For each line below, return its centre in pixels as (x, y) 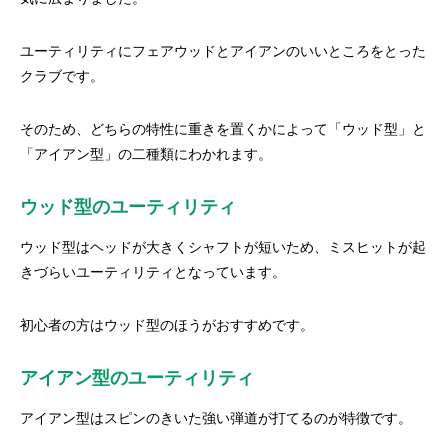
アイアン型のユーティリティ (137, 378)
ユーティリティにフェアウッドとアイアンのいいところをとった (223, 51)
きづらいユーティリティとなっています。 (153, 272)
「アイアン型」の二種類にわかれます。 (146, 154)
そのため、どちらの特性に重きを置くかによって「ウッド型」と (223, 129)
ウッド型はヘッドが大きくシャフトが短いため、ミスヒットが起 (223, 247)
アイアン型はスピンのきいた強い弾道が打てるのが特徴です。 (216, 418)
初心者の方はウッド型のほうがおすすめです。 (167, 325)
